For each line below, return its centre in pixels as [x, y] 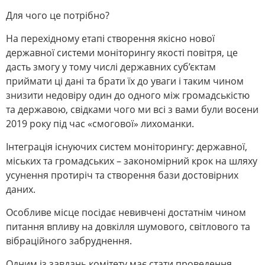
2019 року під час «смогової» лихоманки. [100, 124]
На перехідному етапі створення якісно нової [110, 39]
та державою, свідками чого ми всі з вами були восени [132, 110]
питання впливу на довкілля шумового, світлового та [128, 227]
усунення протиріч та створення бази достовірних [122, 175]
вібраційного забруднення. [69, 241]
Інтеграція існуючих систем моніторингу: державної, [127, 147]
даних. [21, 190]
